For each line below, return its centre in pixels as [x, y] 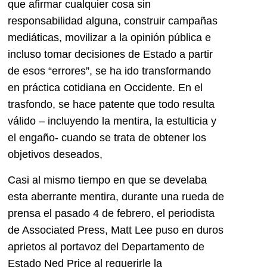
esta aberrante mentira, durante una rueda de [116, 196]
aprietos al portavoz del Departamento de [106, 246]
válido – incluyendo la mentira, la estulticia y [112, 121]
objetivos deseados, [55, 155]
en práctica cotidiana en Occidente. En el [105, 88]
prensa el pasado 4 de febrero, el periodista [111, 213]
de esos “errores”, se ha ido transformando [109, 71]
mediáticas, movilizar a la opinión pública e [109, 38]
